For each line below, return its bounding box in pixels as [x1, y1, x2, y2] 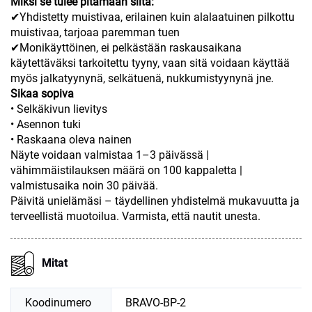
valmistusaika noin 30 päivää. [10, 178, 158, 192]
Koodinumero [25, 295, 91, 309]
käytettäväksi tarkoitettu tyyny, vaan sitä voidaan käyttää [10, 56, 290, 70]
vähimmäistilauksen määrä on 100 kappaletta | [10, 163, 242, 177]
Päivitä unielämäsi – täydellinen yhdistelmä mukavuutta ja [10, 194, 299, 208]
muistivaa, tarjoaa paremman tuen [10, 25, 180, 39]
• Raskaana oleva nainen [10, 132, 132, 146]
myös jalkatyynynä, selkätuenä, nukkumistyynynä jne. [10, 71, 274, 85]
